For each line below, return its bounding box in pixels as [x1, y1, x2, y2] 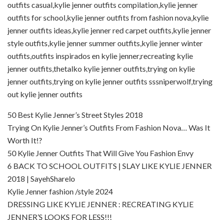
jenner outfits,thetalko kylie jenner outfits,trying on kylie [7, 63, 195, 73]
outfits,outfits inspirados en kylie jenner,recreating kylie [7, 51, 193, 60]
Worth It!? [7, 135, 42, 145]
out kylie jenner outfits [7, 89, 82, 99]
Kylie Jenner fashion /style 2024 [7, 186, 113, 196]
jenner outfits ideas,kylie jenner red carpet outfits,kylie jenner [7, 25, 211, 35]
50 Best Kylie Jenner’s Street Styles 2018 [7, 110, 143, 119]
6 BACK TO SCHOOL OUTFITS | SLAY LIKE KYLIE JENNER [7, 161, 212, 170]
